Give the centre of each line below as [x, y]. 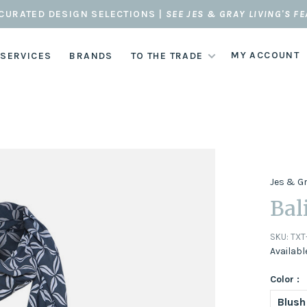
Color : [285, 279]
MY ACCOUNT [266, 55]
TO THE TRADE [167, 56]
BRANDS [91, 56]
